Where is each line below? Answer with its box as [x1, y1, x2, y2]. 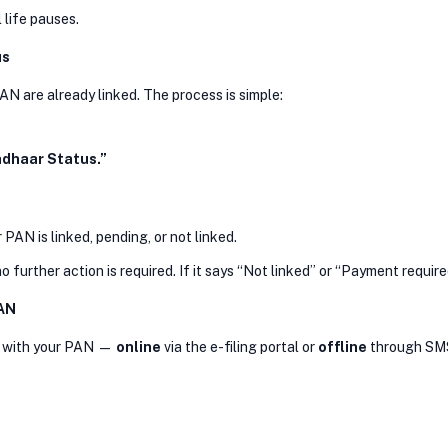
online [116, 338, 161, 355]
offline [318, 338, 367, 355]
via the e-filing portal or [161, 338, 318, 355]
